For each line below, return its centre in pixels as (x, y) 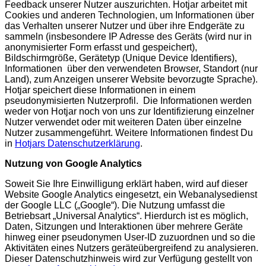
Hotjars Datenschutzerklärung (77, 143)
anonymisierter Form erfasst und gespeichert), (101, 47)
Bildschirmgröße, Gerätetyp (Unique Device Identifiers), (121, 58)
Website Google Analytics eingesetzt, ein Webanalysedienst (131, 194)
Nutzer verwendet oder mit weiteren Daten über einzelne (123, 122)
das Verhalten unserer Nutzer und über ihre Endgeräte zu (125, 26)
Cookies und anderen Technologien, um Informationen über (129, 15)
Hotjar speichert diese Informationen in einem (100, 90)
